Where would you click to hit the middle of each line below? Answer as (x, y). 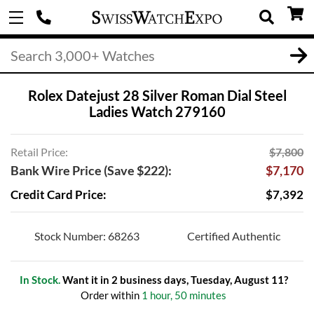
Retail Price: (39, 152)
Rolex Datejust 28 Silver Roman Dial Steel (157, 95)
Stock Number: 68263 (87, 236)
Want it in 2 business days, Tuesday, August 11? (174, 280)
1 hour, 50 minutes (184, 295)
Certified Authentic (233, 236)
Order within (111, 295)
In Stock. (40, 280)
